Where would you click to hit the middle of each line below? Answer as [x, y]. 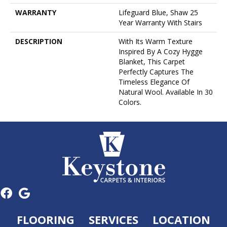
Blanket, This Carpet [152, 62]
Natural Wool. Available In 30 [166, 92]
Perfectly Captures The [156, 72]
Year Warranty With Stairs [160, 23]
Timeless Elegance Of [154, 82]
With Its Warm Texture [156, 42]
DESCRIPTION [39, 42]
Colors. [130, 102]
